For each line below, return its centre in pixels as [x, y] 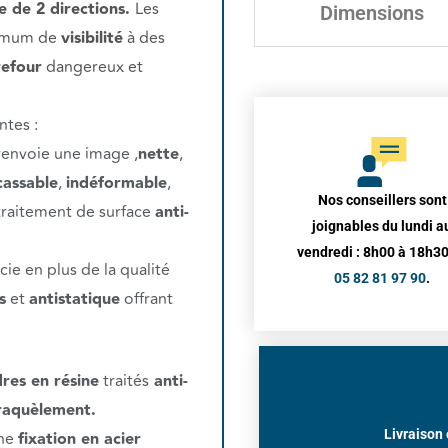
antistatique [74, 299]
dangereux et [92, 66]
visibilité [92, 38]
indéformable [116, 183]
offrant [146, 298]
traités [124, 380]
